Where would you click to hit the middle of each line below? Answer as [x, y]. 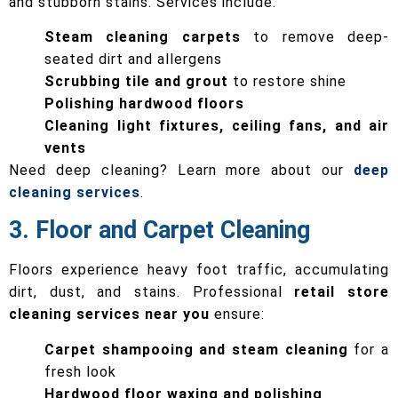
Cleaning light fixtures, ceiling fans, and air [217, 125]
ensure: [237, 314]
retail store [342, 292]
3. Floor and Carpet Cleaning [159, 231]
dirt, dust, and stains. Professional [152, 292]
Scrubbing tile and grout [136, 81]
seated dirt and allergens [133, 59]
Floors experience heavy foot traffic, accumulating [199, 270]
